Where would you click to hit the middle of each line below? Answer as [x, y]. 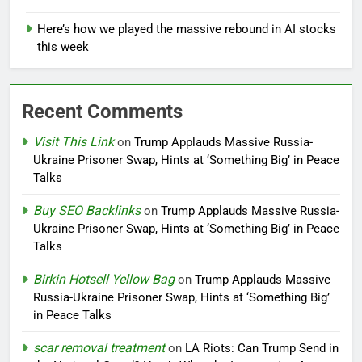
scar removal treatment [99, 348]
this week [63, 47]
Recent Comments [102, 112]
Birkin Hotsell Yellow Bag [104, 280]
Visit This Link [74, 142]
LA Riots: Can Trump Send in [262, 349]
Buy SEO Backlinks [87, 211]
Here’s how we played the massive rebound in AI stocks [187, 29]
